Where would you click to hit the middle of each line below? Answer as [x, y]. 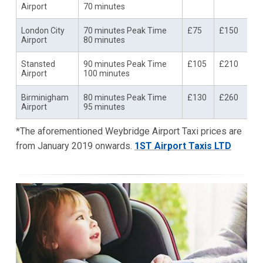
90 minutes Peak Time [125, 64]
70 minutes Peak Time [125, 30]
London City [43, 30]
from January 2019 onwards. [75, 146]
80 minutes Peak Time [125, 97]
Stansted [38, 64]
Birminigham [45, 97]
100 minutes [106, 73]
